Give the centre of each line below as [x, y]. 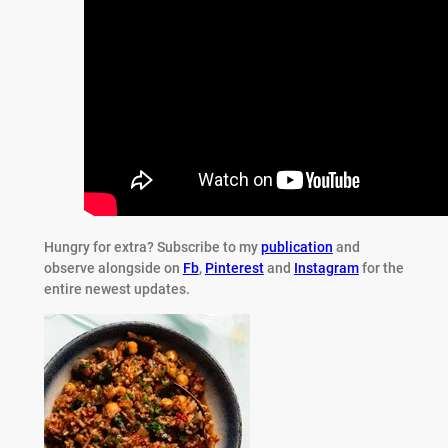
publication [296, 246]
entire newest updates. [116, 288]
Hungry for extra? [98, 246]
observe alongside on [113, 267]
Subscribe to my [207, 246]
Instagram [326, 267]
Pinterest [234, 267]
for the [381, 267]
